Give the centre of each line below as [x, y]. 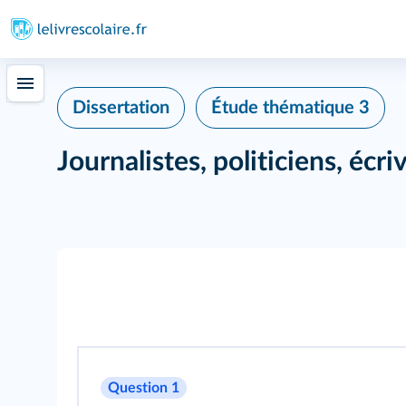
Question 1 [144, 388]
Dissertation [121, 108]
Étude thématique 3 [290, 108]
